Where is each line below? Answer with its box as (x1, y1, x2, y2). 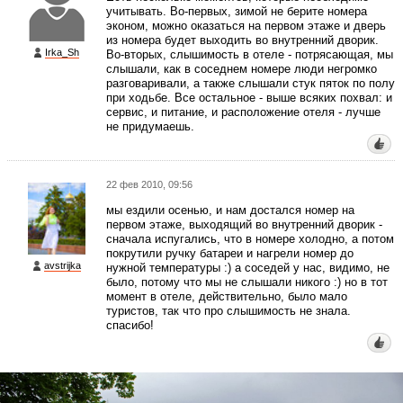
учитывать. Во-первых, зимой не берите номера (106, 4, 367, 18)
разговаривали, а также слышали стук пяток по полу (106, 76, 395, 90)
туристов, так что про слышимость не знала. (106, 304, 351, 318)
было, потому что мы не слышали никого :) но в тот (106, 275, 388, 289)
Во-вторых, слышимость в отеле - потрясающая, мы (106, 48, 393, 61)
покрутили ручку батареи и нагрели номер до (106, 246, 354, 260)
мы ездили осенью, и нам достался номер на (106, 203, 354, 217)
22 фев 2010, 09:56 (106, 179, 193, 190)
